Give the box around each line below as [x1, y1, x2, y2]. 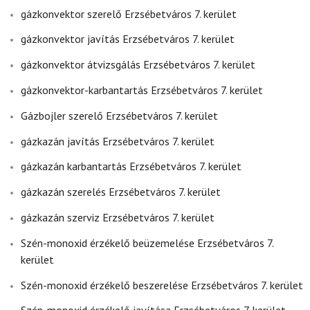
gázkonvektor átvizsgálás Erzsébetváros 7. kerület [21, 57, 255, 72]
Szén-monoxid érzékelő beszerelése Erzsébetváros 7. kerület [21, 277, 303, 292]
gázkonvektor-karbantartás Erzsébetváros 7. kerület [21, 82, 263, 97]
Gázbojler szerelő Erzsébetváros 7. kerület [21, 108, 218, 122]
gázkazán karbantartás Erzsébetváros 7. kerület [21, 159, 241, 174]
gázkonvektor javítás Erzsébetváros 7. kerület [21, 32, 235, 46]
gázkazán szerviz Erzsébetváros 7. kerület [21, 210, 215, 224]
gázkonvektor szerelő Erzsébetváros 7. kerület [21, 6, 237, 21]
